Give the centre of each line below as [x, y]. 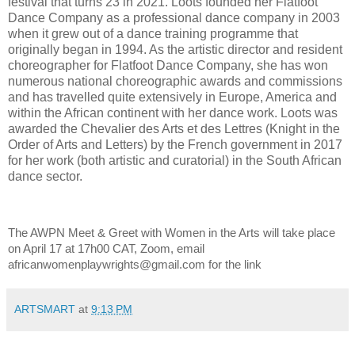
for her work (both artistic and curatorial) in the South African [175, 160]
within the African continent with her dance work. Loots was [173, 113]
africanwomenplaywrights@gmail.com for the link [135, 265]
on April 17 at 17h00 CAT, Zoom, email [106, 249]
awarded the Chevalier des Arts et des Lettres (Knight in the [174, 128]
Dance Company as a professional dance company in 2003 [174, 17]
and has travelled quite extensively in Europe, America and [172, 97]
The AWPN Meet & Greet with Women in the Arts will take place [172, 233]
